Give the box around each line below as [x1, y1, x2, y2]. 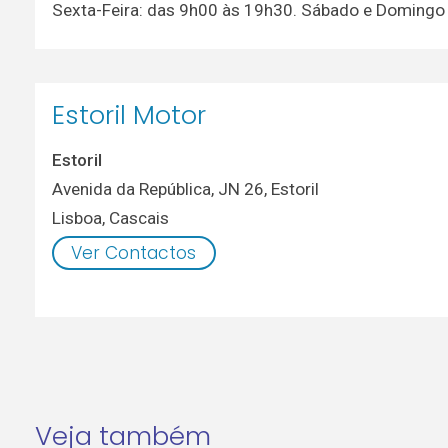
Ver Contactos [71, 240, 197, 265]
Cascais [108, 208, 169, 229]
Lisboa [51, 208, 102, 229]
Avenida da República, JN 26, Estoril [51, 178, 319, 199]
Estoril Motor [51, 97, 206, 134]
